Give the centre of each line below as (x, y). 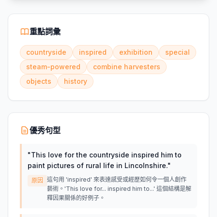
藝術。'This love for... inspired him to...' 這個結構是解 (119, 189)
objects (39, 81)
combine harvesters (127, 67)
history (76, 81)
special (178, 52)
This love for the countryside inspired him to (106, 155)
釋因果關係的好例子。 (76, 198)
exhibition (136, 52)
